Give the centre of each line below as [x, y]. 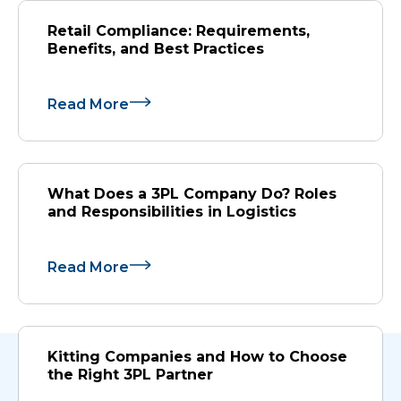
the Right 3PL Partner [130, 375]
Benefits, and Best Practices [156, 49]
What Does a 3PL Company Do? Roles [192, 194]
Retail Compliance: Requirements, [179, 31]
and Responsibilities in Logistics [172, 212]
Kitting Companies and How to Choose [197, 357]
